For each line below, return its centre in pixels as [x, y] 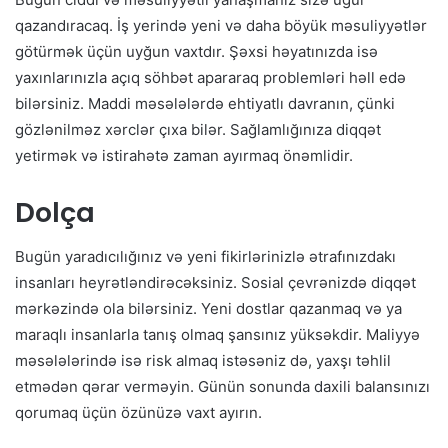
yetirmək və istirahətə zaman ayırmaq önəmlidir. [184, 155]
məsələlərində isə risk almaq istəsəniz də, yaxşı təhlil [203, 361]
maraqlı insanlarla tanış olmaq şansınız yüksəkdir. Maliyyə [217, 335]
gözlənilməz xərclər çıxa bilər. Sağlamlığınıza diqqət [198, 129]
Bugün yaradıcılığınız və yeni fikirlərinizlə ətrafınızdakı [205, 257]
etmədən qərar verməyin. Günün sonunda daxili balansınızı [222, 387]
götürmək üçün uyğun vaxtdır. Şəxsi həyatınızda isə [196, 51]
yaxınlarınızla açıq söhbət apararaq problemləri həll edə [210, 77]
